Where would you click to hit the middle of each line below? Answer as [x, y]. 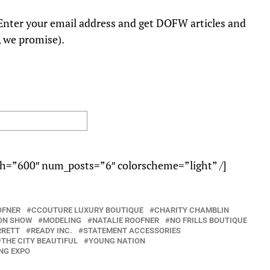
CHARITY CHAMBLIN [192, 210]
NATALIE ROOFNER [126, 221]
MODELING [62, 221]
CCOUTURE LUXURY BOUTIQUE [87, 210]
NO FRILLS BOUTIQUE [209, 221]
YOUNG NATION [117, 241]
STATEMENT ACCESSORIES [132, 231]
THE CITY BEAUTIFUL [39, 241]
